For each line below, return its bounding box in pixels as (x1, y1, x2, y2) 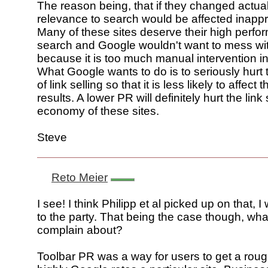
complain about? (37, 224, 123, 237)
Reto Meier (51, 171, 108, 184)
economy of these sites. (37, 105, 159, 118)
